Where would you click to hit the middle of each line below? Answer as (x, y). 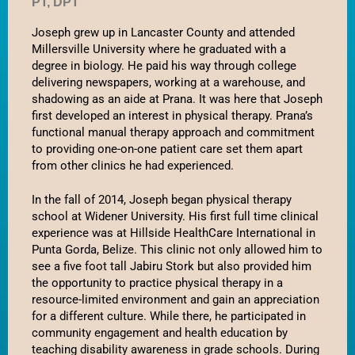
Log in (200, 85)
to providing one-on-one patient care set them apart (167, 149)
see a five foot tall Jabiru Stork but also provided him (172, 266)
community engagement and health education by (160, 332)
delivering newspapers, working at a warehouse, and (168, 82)
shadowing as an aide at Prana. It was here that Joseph (177, 99)
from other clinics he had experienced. (134, 165)
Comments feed (223, 132)
